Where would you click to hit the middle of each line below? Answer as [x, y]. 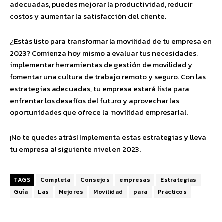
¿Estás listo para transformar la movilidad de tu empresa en [111, 41]
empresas [135, 180]
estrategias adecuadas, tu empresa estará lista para [100, 88]
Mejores [71, 192]
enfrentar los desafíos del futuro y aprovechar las [95, 100]
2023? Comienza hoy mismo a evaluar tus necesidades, [104, 53]
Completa [55, 180]
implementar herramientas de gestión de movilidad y [101, 65]
